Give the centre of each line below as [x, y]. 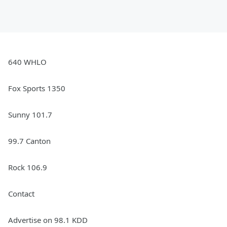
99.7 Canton [29, 141]
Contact [21, 194]
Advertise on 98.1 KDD [48, 220]
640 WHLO [27, 62]
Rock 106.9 [28, 167]
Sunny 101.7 [30, 115]
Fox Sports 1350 [37, 88]
